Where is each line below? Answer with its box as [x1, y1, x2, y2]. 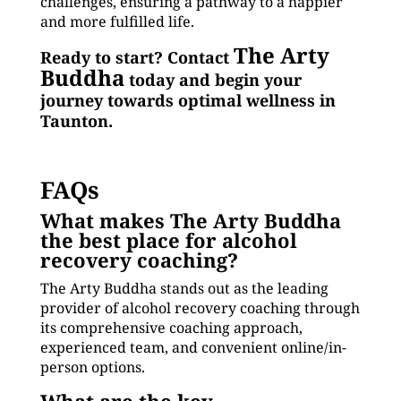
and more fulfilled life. [39, 12, 194, 31]
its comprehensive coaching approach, [39, 318, 303, 337]
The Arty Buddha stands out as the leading [39, 278, 328, 298]
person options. [39, 357, 145, 377]
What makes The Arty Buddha [39, 207, 341, 234]
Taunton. [39, 110, 113, 132]
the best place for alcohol [39, 226, 297, 253]
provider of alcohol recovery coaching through [39, 298, 360, 318]
